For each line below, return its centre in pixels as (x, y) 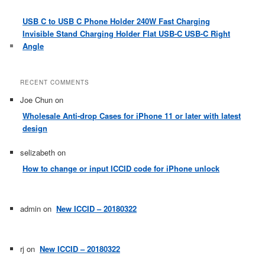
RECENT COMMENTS (55, 83)
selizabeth (38, 153)
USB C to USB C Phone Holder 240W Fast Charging (117, 21)
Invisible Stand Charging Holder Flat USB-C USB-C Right (127, 33)
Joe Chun (37, 100)
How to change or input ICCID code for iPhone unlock (121, 169)
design (35, 128)
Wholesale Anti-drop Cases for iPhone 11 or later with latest (132, 116)
